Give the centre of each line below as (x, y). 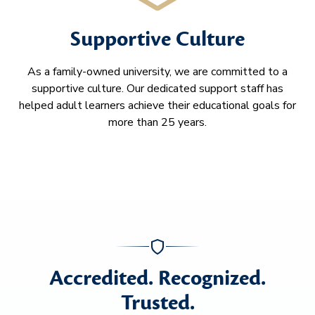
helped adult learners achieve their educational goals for (157, 106)
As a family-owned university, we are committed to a (157, 72)
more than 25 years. (157, 123)
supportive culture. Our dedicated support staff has (157, 89)
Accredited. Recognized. (157, 278)
